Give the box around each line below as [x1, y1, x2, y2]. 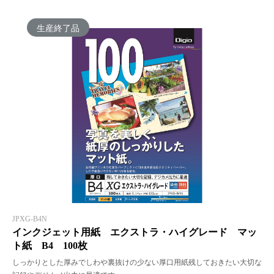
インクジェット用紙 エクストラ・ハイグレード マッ [12, 226, 257, 237]
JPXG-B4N [12, 214, 47, 223]
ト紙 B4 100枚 [12, 240, 87, 251]
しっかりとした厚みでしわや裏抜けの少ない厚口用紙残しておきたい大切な [12, 257, 262, 267]
